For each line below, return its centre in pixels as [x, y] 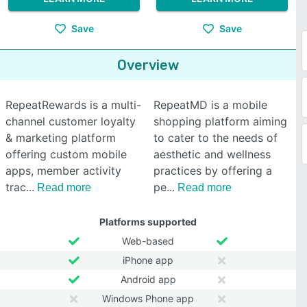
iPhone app [148, 260]
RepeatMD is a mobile [210, 105]
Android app [148, 279]
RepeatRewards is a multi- [73, 105]
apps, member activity [63, 171]
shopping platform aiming [220, 121]
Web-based [148, 241]
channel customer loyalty [71, 121]
